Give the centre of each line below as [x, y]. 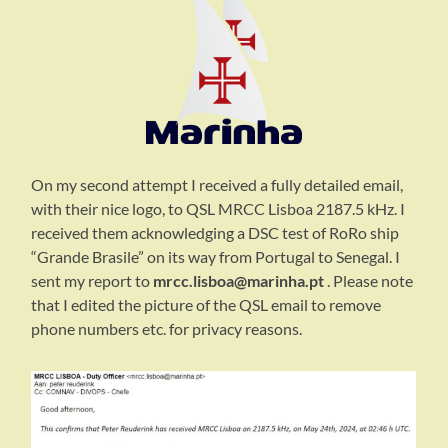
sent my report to [92, 281]
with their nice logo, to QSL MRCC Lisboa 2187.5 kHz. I [218, 209]
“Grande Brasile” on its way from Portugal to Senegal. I [216, 257]
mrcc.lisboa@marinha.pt [239, 281]
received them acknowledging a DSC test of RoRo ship [215, 233]
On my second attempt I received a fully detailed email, [217, 185]
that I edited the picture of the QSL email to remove [206, 305]
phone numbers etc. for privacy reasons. [167, 329]
